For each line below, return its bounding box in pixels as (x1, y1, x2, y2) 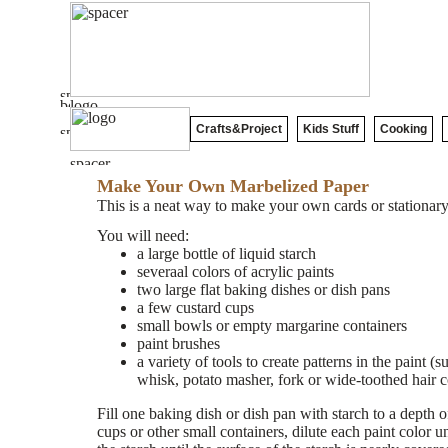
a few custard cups (137, 299, 254, 316)
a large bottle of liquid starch (137, 245, 316, 262)
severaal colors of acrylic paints (137, 263, 334, 280)
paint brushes (137, 335, 220, 352)
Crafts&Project (196, 122, 282, 136)
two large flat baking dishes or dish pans (137, 281, 390, 298)
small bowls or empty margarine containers (137, 317, 407, 334)
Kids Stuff (303, 122, 359, 136)
